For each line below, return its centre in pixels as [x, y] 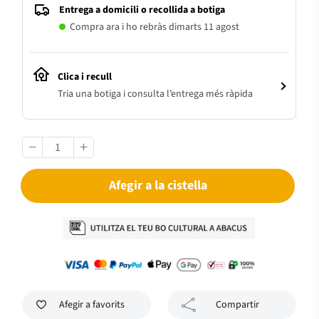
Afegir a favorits [91, 305]
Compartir [237, 305]
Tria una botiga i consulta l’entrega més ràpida [155, 94]
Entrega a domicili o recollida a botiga [142, 10]
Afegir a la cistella [158, 185]
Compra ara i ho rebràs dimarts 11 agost [155, 27]
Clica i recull [85, 77]
